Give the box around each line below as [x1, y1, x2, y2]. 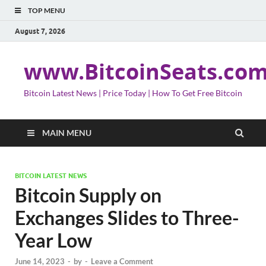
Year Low [15, 229, 92, 252]
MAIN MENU [42, 128, 91, 138]
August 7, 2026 [15, 26, 65, 36]
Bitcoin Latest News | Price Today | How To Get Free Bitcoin [24, 88, 242, 98]
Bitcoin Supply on [15, 183, 161, 207]
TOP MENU [28, 6, 65, 15]
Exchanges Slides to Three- [15, 206, 239, 229]
